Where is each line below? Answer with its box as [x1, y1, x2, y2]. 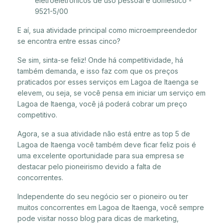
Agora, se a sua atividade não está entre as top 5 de [17, 129, 190, 138]
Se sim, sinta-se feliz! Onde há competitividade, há [17, 55, 183, 64]
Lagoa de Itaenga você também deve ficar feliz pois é [17, 140, 196, 149]
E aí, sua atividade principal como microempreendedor [17, 25, 197, 34]
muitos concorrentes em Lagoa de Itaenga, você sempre [17, 203, 204, 212]
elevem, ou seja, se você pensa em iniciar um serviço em [17, 88, 206, 97]
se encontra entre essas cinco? [17, 36, 120, 45]
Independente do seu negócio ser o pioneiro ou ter [17, 192, 188, 201]
